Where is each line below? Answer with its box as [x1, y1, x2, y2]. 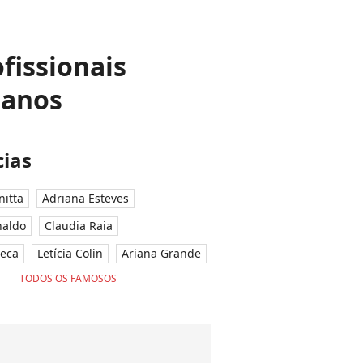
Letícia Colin [37, 246, 103, 261]
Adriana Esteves [42, 190, 129, 206]
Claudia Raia [45, 218, 113, 233]
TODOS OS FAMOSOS [19, 271, 117, 285]
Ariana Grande [122, 246, 201, 261]
